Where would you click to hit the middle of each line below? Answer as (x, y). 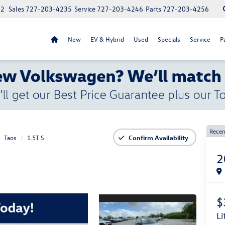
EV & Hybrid (107, 39)
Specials (169, 39)
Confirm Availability (158, 138)
